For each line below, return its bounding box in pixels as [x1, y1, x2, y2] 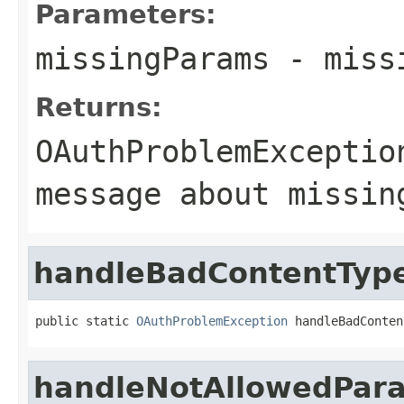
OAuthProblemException [136, 313, 288, 328]
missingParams [35, 40, 270, 77]
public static [35, 313, 136, 328]
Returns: [35, 91, 162, 123]
